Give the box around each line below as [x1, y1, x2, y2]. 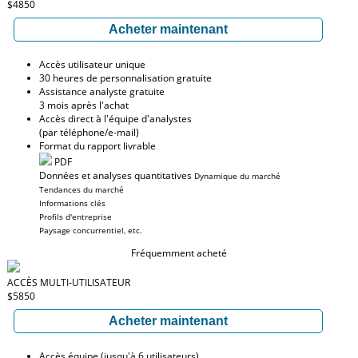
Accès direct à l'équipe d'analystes [39, 112, 192, 125]
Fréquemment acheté [131, 246, 227, 260]
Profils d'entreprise [39, 211, 112, 222]
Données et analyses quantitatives [39, 169, 192, 182]
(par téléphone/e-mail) [39, 125, 139, 139]
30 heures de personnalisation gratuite [39, 71, 212, 85]
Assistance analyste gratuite [39, 85, 165, 98]
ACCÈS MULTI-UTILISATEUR [7, 276, 130, 289]
